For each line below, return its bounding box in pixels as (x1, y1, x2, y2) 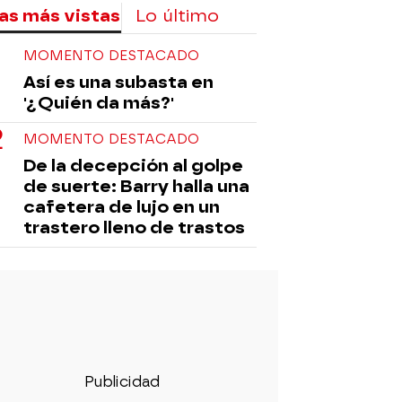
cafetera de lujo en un (23, 196, 220, 217)
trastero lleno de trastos (23, 216, 245, 238)
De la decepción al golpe (23, 154, 243, 176)
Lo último (135, 4, 219, 26)
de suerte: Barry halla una (23, 175, 249, 197)
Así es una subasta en (23, 71, 214, 92)
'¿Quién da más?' (23, 92, 174, 113)
